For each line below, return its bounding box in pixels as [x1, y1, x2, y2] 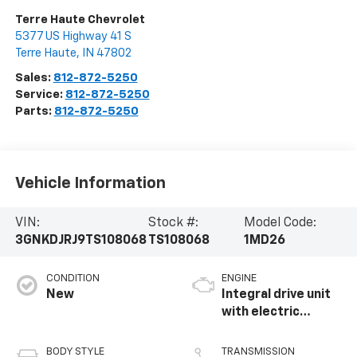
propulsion [222, 323, 287, 336]
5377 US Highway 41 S [14, 29, 131, 42]
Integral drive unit [222, 288, 331, 301]
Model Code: [244, 216, 317, 229]
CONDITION [45, 273, 100, 284]
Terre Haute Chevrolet [14, 13, 145, 25]
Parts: [14, 104, 54, 117]
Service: [14, 88, 65, 100]
